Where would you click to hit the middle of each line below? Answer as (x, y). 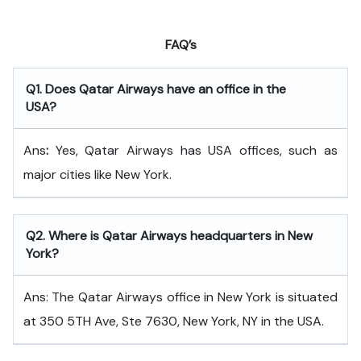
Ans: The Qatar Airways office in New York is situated (180, 297)
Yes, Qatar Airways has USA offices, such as (193, 150)
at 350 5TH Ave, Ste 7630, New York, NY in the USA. (174, 321)
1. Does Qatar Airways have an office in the (161, 89)
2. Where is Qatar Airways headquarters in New (174, 236)
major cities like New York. (98, 174)
